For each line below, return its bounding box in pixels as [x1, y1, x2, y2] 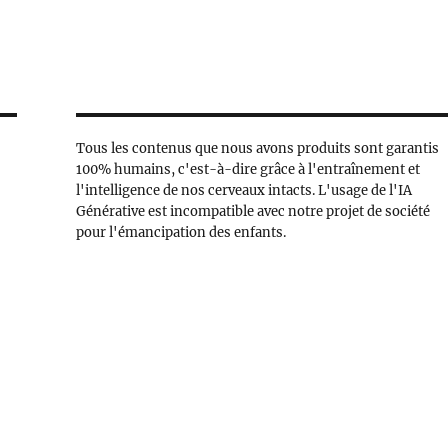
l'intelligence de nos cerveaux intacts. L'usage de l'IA [76, 182, 413, 199]
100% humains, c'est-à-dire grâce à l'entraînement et [76, 161, 421, 178]
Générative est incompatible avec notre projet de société [76, 203, 431, 220]
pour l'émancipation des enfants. [76, 224, 287, 241]
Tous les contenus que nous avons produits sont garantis [76, 140, 440, 157]
